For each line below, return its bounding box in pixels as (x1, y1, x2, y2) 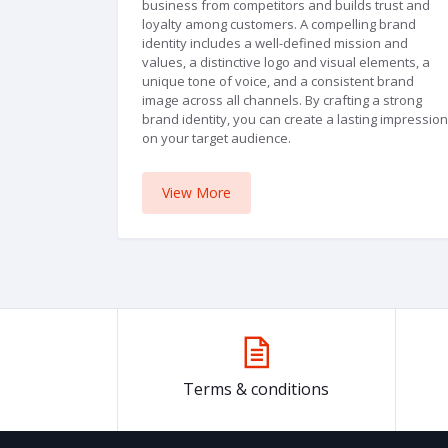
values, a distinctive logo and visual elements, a (142, 52, 430, 71)
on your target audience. (142, 128, 291, 147)
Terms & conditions (183, 378, 330, 401)
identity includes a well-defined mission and (142, 33, 408, 52)
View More (162, 183, 232, 203)
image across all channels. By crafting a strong (142, 90, 422, 109)
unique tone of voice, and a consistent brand (142, 71, 414, 90)
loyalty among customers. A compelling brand (142, 14, 416, 33)
